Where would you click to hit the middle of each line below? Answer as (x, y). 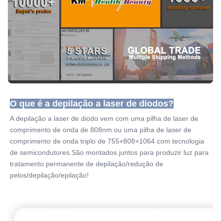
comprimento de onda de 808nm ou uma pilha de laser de (101, 130)
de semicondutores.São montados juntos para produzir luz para (109, 153)
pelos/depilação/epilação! (49, 175)
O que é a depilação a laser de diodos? (92, 104)
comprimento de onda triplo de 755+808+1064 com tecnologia (107, 141)
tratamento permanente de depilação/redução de (87, 164)
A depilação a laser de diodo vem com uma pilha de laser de (104, 119)
